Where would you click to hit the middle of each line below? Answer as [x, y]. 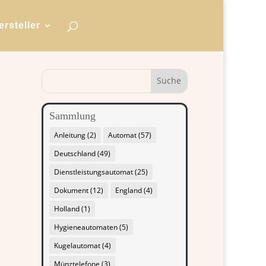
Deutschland [75, 154]
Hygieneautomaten [86, 227]
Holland [67, 209]
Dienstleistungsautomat [94, 172]
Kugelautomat [77, 246]
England [129, 191]
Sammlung [73, 116]
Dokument [72, 191]
